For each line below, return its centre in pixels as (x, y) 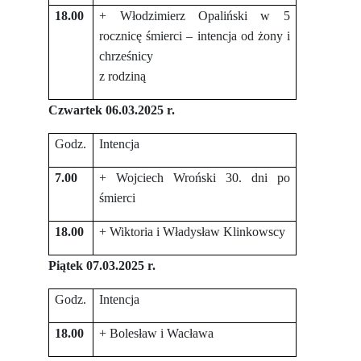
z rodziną (123, 76)
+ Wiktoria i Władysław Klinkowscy (193, 232)
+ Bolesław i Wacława (157, 333)
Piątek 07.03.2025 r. (104, 266)
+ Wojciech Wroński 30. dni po (195, 178)
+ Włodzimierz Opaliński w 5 (195, 16)
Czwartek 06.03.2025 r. (113, 110)
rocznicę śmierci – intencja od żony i (195, 36)
